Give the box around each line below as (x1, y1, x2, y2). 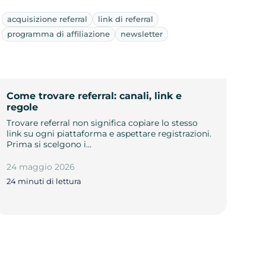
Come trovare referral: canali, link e (6, 90, 182, 102)
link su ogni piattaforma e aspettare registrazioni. (6, 128, 211, 139)
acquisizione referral (7, 14, 87, 24)
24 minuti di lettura (6, 176, 81, 186)
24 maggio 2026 (6, 161, 75, 172)
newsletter (120, 28, 163, 39)
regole (6, 101, 38, 113)
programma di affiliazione (7, 28, 110, 39)
